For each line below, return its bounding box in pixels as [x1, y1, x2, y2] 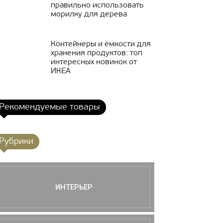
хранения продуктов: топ [51, 49, 142, 57]
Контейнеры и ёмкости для [51, 40, 151, 48]
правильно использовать [51, 1, 144, 9]
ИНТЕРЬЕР [55, 183, 93, 192]
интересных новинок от [51, 58, 137, 66]
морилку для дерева [51, 10, 127, 18]
